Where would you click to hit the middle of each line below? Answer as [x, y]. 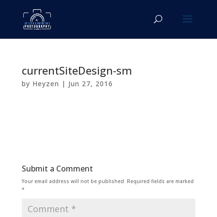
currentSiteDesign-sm [77, 70]
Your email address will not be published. [73, 181]
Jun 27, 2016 [90, 84]
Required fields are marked [160, 181]
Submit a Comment [57, 169]
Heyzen [46, 84]
